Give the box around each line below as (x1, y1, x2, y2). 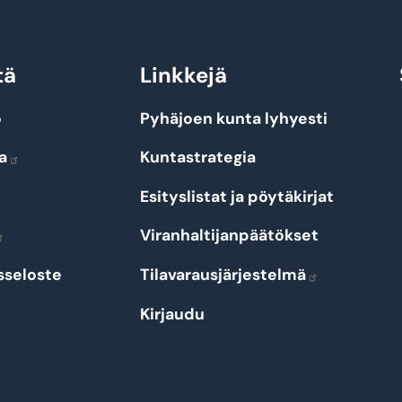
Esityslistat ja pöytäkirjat (140, 186, 335, 206)
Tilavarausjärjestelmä (140, 264, 307, 284)
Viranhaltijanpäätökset (140, 225, 319, 246)
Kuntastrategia (140, 147, 257, 168)
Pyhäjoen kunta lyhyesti (140, 108, 328, 128)
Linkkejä (140, 61, 228, 89)
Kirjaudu (140, 303, 205, 324)
